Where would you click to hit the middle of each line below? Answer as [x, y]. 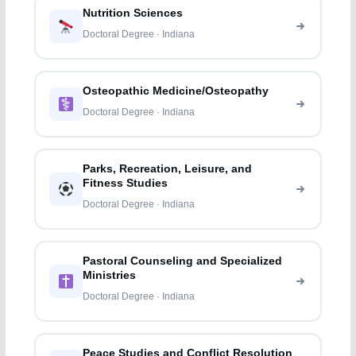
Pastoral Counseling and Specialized [183, 261]
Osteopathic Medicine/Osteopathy [176, 91]
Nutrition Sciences [133, 14]
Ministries [110, 276]
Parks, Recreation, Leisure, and [168, 169]
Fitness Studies [126, 184]
